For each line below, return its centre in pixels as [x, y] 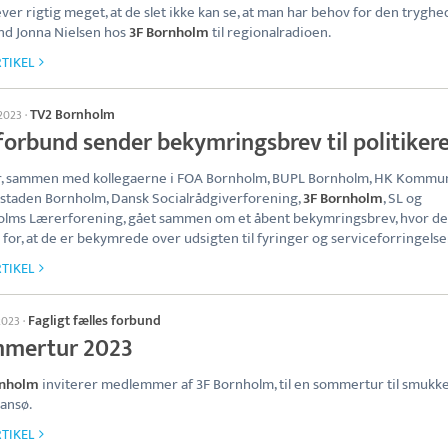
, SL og [402, 198]
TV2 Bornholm [72, 114]
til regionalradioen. [270, 32]
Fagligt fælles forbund [94, 320]
